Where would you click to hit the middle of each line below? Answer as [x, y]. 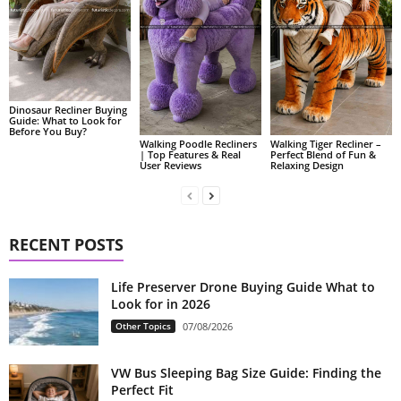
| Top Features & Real [190, 154]
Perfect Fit [142, 389]
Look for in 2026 [161, 303]
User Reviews [170, 165]
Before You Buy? [48, 131]
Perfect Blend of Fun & [323, 154]
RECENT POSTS [66, 244]
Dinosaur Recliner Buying [68, 109]
